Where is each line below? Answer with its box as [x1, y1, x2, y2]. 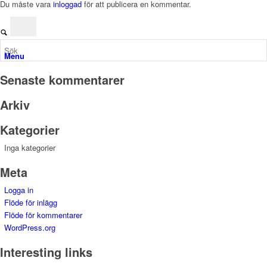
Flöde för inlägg [4, 197, 57, 209]
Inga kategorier [4, 142, 55, 154]
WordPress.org [4, 222, 55, 234]
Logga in [4, 184, 33, 196]
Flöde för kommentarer [4, 209, 82, 221]
